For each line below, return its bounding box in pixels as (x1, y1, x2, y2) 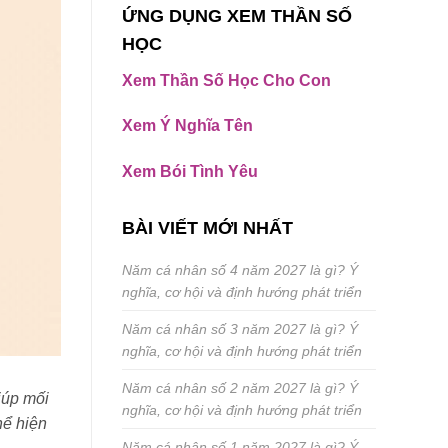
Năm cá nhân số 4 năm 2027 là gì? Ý (122, 262, 358, 279)
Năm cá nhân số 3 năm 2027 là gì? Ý (122, 321, 358, 338)
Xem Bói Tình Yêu (122, 163, 258, 181)
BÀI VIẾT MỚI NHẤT (122, 218, 293, 239)
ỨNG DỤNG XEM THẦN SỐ (122, 5, 352, 26)
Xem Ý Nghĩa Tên (122, 117, 253, 135)
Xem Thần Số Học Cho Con (122, 71, 331, 89)
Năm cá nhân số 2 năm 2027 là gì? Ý (122, 380, 358, 397)
